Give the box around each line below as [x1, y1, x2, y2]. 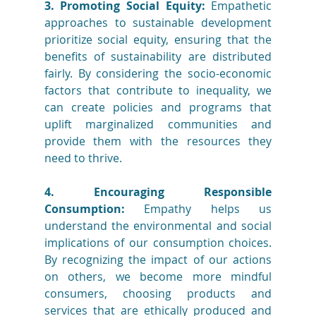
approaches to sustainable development [44, 15, 272, 31]
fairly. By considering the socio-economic [44, 66, 272, 82]
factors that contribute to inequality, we [44, 83, 272, 99]
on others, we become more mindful [44, 269, 272, 285]
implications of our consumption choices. [44, 235, 272, 251]
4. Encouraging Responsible [44, 184, 272, 200]
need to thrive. [44, 150, 122, 166]
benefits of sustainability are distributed [44, 49, 272, 65]
